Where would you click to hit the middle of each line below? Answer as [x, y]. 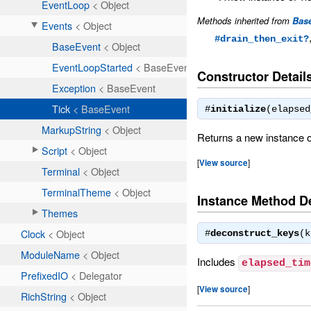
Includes [218, 262]
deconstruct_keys [255, 234]
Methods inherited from [245, 21]
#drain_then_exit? [262, 39]
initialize [238, 109]
